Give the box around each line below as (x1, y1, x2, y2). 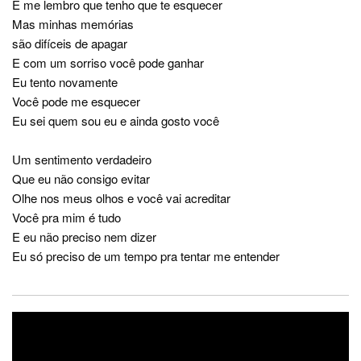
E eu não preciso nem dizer (12, 228, 156, 246)
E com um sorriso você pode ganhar (12, 54, 204, 72)
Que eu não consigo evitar (12, 170, 150, 188)
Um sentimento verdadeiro (12, 151, 151, 168)
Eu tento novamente (12, 73, 118, 91)
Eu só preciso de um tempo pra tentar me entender (12, 247, 280, 265)
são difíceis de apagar (12, 35, 127, 52)
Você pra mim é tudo (12, 209, 121, 226)
